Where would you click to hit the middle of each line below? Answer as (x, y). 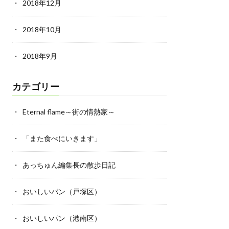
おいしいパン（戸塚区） (62, 191)
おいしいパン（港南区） (62, 218)
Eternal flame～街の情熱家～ (68, 112)
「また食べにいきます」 (62, 138)
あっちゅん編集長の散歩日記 (69, 165)
